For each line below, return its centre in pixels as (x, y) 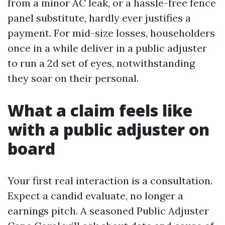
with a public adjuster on (108, 129)
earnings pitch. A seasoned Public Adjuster (108, 211)
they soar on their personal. (73, 78)
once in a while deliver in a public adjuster (107, 48)
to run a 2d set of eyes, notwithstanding (101, 63)
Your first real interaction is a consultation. (110, 181)
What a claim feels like (100, 110)
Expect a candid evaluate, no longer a (95, 196)
